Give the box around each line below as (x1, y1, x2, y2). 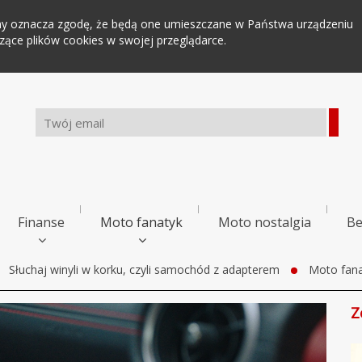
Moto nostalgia (218, 213, 311, 231)
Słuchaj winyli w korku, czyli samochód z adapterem (9, 262, 280, 277)
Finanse (18, 213, 65, 231)
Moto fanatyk (100, 213, 183, 231)
